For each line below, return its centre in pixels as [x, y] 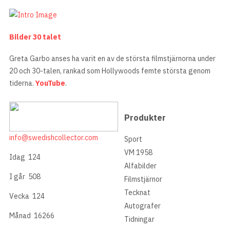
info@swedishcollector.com [54, 138]
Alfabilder [140, 166]
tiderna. [22, 83]
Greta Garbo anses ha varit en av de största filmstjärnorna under [112, 59]
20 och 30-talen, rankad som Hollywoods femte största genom [110, 71]
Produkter [145, 117]
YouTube [50, 83]
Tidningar [139, 219]
